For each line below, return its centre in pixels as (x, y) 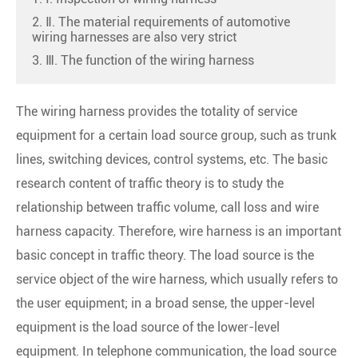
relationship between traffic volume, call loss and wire (167, 207)
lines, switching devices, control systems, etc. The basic (172, 159)
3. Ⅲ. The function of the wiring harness (143, 60)
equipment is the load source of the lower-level (148, 327)
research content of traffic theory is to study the (150, 183)
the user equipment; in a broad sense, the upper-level (165, 303)
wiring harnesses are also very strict (134, 37)
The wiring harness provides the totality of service (157, 111)
